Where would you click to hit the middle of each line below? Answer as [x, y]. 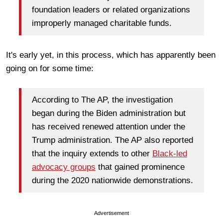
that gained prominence [140, 167]
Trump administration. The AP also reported [112, 140]
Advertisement [111, 213]
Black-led [170, 154]
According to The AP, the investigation [102, 100]
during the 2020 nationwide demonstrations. [112, 181]
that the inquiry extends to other [92, 154]
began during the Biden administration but [109, 113]
